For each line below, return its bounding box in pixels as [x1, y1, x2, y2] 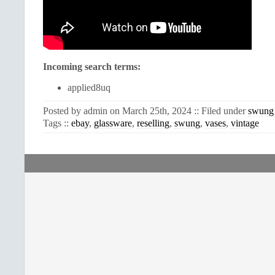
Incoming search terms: [43, 61, 141, 72]
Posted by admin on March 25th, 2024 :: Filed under [43, 105, 248, 116]
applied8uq [68, 82, 110, 93]
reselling [137, 117, 169, 128]
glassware [94, 117, 132, 128]
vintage [231, 117, 259, 128]
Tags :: [43, 117, 71, 128]
